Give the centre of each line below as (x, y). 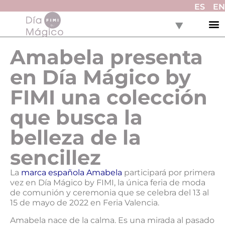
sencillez (55, 158)
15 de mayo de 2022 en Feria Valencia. (85, 203)
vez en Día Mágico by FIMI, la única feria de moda (108, 183)
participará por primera (168, 173)
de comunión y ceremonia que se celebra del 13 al (109, 193)
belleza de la (76, 138)
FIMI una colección (109, 97)
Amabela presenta (106, 57)
